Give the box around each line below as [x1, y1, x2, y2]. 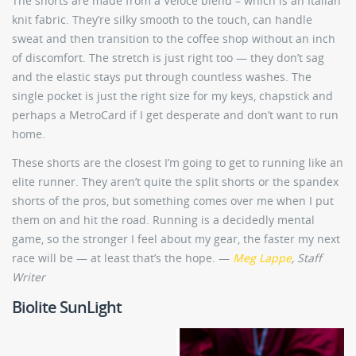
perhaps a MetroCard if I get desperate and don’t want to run [12, 107, 339, 123]
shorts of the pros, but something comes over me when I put [12, 193, 334, 209]
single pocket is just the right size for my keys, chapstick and [12, 88, 333, 104]
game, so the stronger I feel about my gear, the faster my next [12, 231, 340, 247]
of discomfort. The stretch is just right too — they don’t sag [12, 50, 324, 66]
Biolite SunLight [12, 296, 122, 319]
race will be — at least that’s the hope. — [12, 250, 233, 266]
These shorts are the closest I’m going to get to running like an [12, 155, 343, 171]
